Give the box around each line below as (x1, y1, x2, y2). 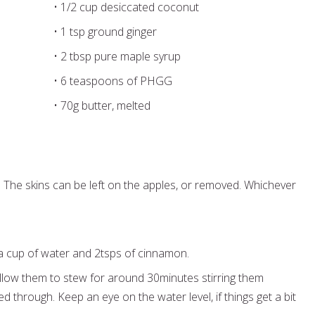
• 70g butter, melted (53, 98, 153, 113)
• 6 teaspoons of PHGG (53, 73, 175, 89)
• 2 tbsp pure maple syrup (53, 49, 181, 64)
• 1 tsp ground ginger (53, 24, 160, 39)
